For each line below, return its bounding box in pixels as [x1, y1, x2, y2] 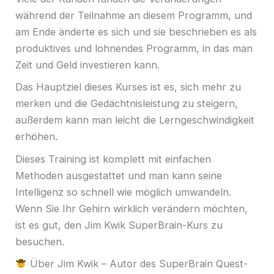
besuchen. [15, 235, 67, 248]
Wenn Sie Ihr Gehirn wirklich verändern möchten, [15, 202, 248, 215]
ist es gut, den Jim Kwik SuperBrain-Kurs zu [15, 218, 223, 231]
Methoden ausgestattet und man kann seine [15, 169, 222, 182]
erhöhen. [15, 130, 57, 143]
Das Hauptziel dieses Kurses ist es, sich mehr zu [15, 81, 241, 94]
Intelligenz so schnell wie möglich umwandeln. [15, 185, 231, 198]
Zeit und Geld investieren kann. [15, 58, 163, 71]
